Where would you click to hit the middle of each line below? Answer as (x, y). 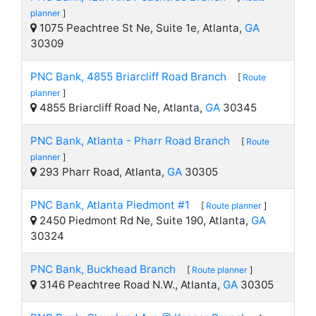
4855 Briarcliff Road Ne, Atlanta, (121, 108)
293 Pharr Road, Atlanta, (102, 172)
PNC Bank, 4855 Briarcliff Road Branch (128, 77)
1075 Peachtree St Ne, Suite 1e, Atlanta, (141, 28)
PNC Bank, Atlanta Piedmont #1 (110, 205)
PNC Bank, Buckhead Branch (103, 269)
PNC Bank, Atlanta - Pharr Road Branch (130, 141)
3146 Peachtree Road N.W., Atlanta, (130, 285)
